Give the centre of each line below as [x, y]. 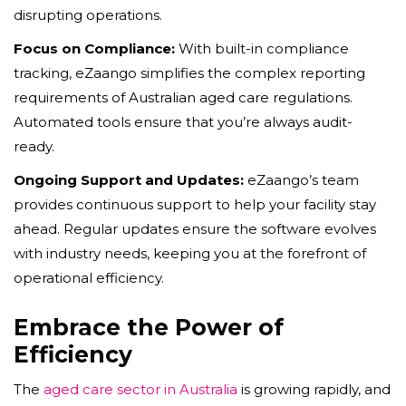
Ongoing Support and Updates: [129, 179]
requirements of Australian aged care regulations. [183, 97]
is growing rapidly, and [314, 389]
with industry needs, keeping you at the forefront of [190, 253]
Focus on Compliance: [94, 48]
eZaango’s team [301, 179]
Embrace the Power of [149, 327]
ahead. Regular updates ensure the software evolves [195, 228]
